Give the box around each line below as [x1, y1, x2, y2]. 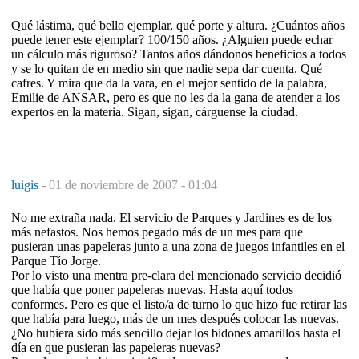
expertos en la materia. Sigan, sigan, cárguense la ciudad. [11, 104, 298, 119]
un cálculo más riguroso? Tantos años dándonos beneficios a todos [11, 46, 346, 61]
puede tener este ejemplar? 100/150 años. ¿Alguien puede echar [11, 32, 333, 46]
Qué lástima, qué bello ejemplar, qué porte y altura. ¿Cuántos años [11, 18, 345, 32]
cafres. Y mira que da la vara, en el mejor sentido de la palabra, [11, 75, 327, 90]
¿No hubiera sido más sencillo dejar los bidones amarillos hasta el [11, 325, 341, 340]
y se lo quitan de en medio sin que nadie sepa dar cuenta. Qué [11, 61, 322, 75]
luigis [11, 177, 42, 192]
